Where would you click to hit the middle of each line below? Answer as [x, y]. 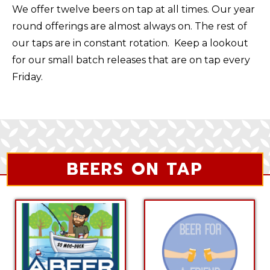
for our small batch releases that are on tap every [131, 60]
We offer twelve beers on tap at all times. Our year [133, 9]
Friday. [27, 77]
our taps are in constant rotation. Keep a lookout [130, 43]
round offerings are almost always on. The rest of [130, 26]
